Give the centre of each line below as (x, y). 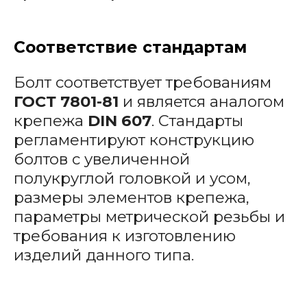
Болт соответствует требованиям (142, 83)
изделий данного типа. (106, 255)
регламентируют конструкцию (134, 140)
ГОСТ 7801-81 (66, 102)
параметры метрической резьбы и (149, 217)
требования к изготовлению (124, 236)
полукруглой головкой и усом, (132, 179)
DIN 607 (119, 121)
